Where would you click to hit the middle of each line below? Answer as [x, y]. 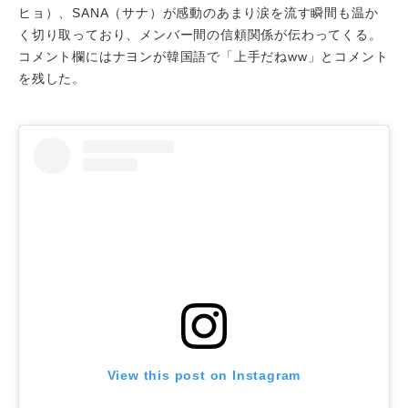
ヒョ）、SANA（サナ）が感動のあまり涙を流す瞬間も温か [199, 12]
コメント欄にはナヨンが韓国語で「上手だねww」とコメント [204, 56]
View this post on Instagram [204, 375]
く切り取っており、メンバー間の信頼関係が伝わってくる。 [200, 34]
